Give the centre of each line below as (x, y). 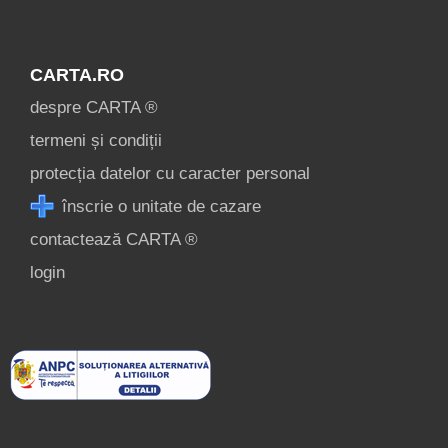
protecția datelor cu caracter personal (170, 173)
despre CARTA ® (94, 107)
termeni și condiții (96, 140)
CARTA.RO (77, 75)
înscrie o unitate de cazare (159, 206)
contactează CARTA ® (114, 239)
